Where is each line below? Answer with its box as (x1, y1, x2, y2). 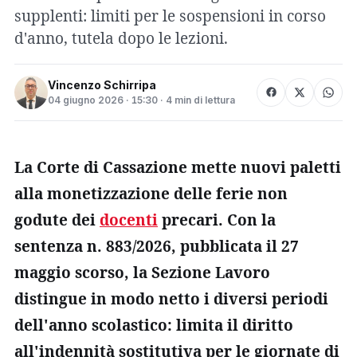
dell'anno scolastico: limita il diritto (14, 314, 293, 335)
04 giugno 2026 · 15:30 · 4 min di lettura (48, 94, 235, 107)
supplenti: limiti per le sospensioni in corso (14, 5, 326, 26)
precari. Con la (158, 209, 276, 230)
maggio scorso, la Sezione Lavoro (14, 261, 270, 283)
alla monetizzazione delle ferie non (14, 182, 288, 204)
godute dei (14, 209, 100, 230)
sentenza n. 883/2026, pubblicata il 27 (14, 235, 299, 257)
